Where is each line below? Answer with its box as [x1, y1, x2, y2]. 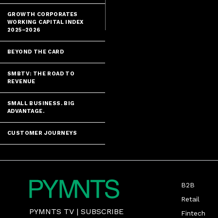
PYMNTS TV [29, 207, 74, 217]
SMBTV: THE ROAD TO [7, 71, 75, 77]
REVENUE [7, 78, 36, 85]
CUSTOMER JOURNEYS [7, 130, 77, 136]
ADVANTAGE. [7, 108, 45, 114]
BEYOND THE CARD [7, 49, 64, 55]
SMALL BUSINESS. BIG [7, 100, 75, 107]
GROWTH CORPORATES [7, 11, 78, 18]
